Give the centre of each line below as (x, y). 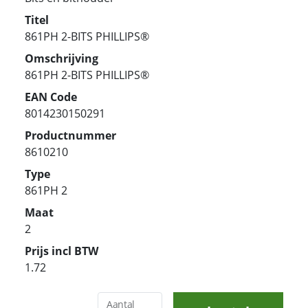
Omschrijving (62, 58)
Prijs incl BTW (62, 251)
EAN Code (51, 97)
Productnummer (70, 135)
